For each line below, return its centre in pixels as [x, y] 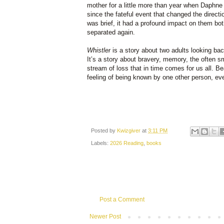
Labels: [100, 143]
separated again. [111, 32]
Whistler [99, 50]
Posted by [104, 131]
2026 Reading [127, 143]
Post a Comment [122, 199]
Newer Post [105, 216]
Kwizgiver [129, 131]
